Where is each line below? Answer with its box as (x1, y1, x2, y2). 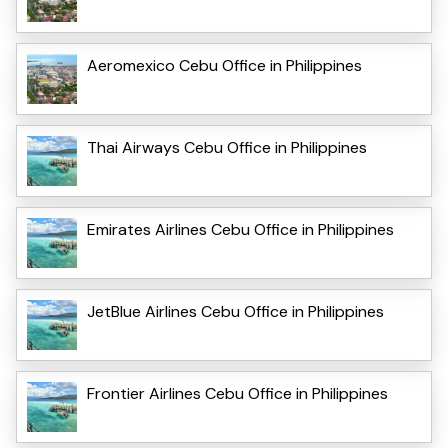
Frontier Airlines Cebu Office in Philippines (87, 382, 388, 404)
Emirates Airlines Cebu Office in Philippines (87, 218, 394, 240)
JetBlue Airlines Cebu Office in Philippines (87, 300, 384, 322)
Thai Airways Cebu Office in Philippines (87, 136, 367, 158)
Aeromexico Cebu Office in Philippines (87, 54, 362, 76)
